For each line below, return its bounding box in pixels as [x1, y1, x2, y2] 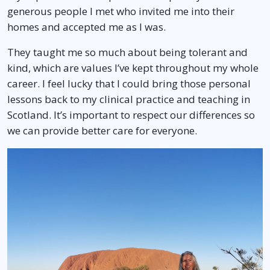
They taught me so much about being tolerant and [7, 45, 248, 60]
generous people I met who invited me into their [7, 4, 234, 19]
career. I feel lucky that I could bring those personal [7, 77, 251, 91]
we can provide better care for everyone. [7, 124, 197, 138]
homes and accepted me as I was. [7, 20, 166, 34]
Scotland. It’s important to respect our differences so [7, 108, 255, 122]
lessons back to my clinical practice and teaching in [7, 92, 250, 107]
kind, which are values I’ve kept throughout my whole [7, 61, 259, 75]
